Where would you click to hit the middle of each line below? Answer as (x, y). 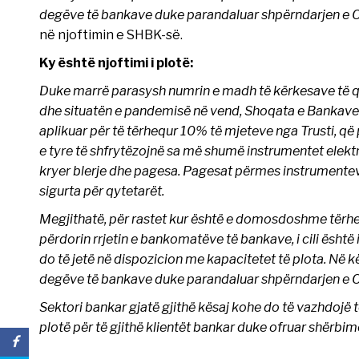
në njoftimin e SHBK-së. (111, 35)
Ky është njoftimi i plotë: (116, 63)
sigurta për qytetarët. (101, 191)
